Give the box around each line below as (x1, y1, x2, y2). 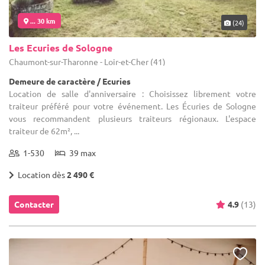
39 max (66, 147, 96, 158)
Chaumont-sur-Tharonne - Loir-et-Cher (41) (9, 56, 166, 67)
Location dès (14, 169, 67, 180)
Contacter (14, 198, 54, 209)
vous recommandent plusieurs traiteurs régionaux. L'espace (9, 112, 256, 124)
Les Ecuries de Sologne (9, 41, 112, 54)
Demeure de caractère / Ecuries (9, 75, 131, 86)
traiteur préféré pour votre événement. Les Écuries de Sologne (9, 100, 256, 111)
